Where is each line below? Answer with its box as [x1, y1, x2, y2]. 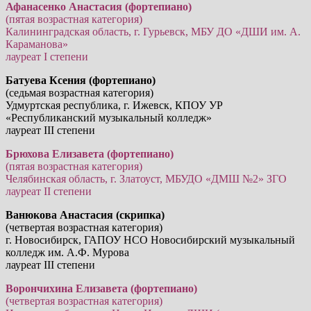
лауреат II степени [6, 185, 92, 197]
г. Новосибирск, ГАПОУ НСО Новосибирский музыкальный [6, 233, 295, 246]
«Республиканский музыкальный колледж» [6, 111, 212, 124]
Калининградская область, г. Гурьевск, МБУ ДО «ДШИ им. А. [6, 25, 301, 37]
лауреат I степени [6, 50, 88, 62]
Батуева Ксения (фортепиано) [6, 74, 155, 86]
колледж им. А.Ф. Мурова [6, 246, 129, 258]
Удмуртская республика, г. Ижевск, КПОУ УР [6, 99, 223, 111]
